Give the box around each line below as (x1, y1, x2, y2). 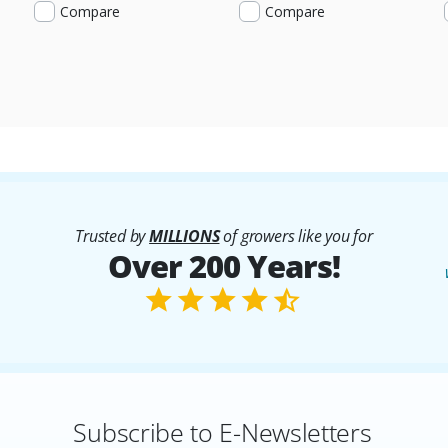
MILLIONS (149, 224, 220, 247)
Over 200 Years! (108, 244, 340, 287)
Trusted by (75, 224, 150, 247)
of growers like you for (219, 224, 373, 247)
